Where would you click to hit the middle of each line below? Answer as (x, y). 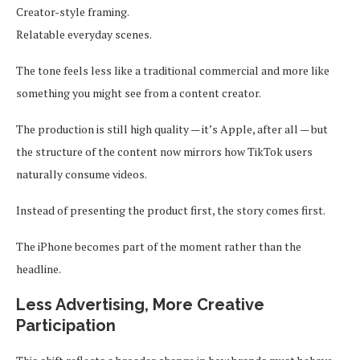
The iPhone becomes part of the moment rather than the (159, 246)
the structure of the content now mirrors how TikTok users (164, 151)
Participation (66, 325)
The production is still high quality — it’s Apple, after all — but (172, 129)
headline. (39, 268)
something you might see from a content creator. (139, 92)
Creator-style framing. (73, 11)
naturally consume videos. (82, 174)
